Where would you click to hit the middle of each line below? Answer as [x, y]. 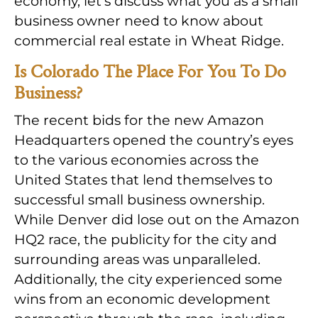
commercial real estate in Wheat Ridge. [149, 41]
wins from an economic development [142, 299]
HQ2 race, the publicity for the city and [146, 240]
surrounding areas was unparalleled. [137, 259]
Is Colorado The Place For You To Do [150, 72]
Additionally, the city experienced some [148, 279]
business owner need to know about [139, 21]
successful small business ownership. [139, 200]
